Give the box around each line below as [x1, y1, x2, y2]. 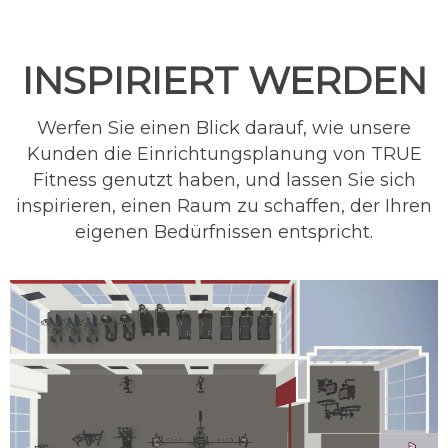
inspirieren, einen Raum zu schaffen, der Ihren [16, 195, 432, 218]
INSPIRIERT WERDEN [21, 57, 427, 105]
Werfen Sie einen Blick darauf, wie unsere [37, 117, 411, 140]
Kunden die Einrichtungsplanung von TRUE [26, 143, 422, 166]
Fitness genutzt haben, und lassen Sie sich [32, 169, 416, 192]
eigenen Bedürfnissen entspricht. [75, 221, 373, 244]
